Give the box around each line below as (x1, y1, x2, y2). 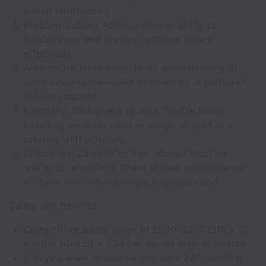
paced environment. (24, 5, 113, 17)
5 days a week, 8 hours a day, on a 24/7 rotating (24, 252, 243, 264)
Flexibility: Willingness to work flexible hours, (24, 104, 226, 116)
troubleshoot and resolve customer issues (24, 33, 212, 45)
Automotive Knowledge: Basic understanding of (24, 62, 237, 74)
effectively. (24, 47, 73, 59)
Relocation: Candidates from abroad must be (24, 147, 226, 159)
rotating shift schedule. (24, 133, 127, 145)
